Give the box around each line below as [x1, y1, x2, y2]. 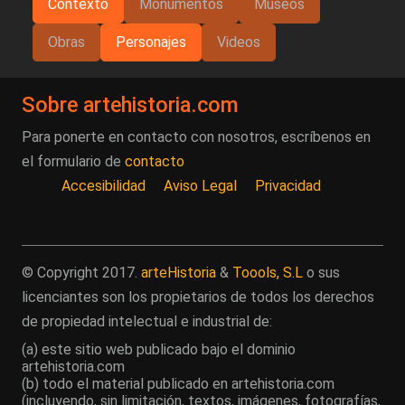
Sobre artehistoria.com [22, 92, 239, 118]
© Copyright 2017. [22, 264, 141, 282]
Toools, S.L [232, 264, 303, 282]
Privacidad [255, 177, 321, 195]
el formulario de [22, 153, 125, 171]
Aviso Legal [164, 177, 237, 195]
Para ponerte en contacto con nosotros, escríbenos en [22, 128, 371, 146]
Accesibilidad [61, 177, 146, 195]
